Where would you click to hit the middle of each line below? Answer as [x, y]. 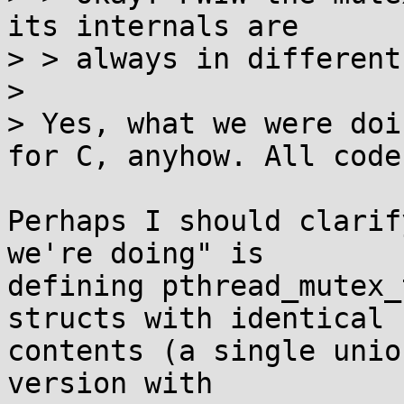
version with [110, 383]
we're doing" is [136, 253]
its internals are [153, 26]
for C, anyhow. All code [204, 156]
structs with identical [196, 318]
